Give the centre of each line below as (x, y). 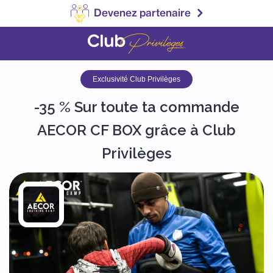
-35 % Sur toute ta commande (136, 107)
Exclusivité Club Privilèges (136, 79)
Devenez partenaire (142, 12)
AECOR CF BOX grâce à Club (136, 130)
